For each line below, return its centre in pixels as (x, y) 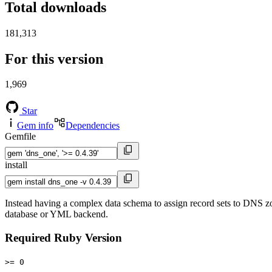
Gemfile (20, 137)
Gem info (35, 126)
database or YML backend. (56, 214)
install (16, 165)
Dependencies (93, 126)
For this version (54, 59)
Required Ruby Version (63, 238)
